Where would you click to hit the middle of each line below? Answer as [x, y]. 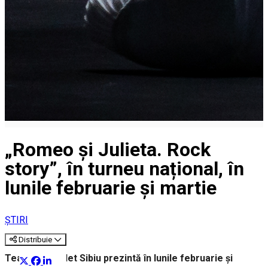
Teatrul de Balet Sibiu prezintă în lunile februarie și [119, 258]
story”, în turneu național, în [124, 169]
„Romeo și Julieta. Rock [108, 150]
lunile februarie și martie [111, 188]
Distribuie [35, 239]
